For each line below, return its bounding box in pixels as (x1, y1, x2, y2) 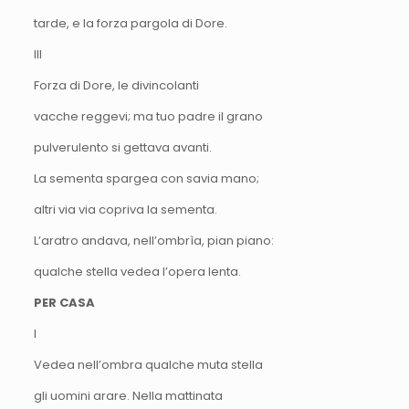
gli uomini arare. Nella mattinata (33, 386, 223, 404)
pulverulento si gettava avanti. (33, 138, 212, 156)
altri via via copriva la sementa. (33, 200, 217, 218)
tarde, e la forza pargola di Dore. (33, 14, 227, 32)
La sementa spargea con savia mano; (33, 169, 259, 187)
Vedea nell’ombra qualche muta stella (33, 355, 263, 373)
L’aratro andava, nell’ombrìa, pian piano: (33, 231, 274, 249)
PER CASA (33, 293, 95, 311)
